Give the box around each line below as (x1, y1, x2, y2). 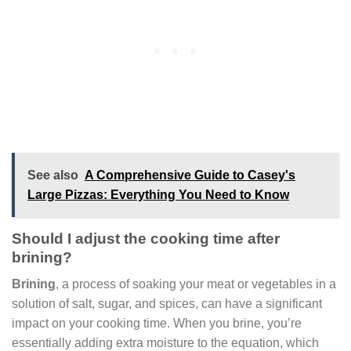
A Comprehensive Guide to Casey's (85, 168, 295, 182)
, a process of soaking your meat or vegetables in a (56, 277, 336, 291)
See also (27, 168, 78, 182)
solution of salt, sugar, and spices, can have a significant (12, 297, 322, 311)
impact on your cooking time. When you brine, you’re (12, 317, 302, 331)
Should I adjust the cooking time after (12, 230, 280, 247)
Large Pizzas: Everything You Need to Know (27, 187, 289, 201)
